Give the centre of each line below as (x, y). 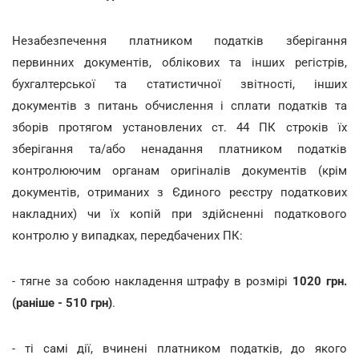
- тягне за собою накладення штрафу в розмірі (153, 281)
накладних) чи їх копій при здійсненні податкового (179, 214)
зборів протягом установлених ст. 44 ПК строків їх (179, 127)
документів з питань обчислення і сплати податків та (179, 105)
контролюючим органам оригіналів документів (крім (179, 170)
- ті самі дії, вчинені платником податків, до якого (179, 348)
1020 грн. (320, 281)
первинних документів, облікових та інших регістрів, (179, 62)
